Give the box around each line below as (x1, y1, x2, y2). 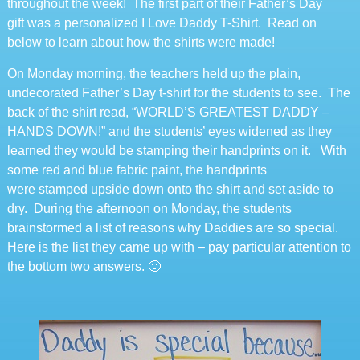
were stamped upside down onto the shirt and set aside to (6, 182, 333, 197)
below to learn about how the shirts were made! (6, 35, 275, 50)
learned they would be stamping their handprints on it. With (6, 144, 346, 158)
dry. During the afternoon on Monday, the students (6, 202, 292, 216)
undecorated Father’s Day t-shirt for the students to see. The (6, 86, 350, 100)
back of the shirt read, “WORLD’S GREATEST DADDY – (6, 105, 329, 120)
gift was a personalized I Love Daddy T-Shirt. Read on (6, 16, 317, 31)
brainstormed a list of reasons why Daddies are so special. (6, 221, 338, 235)
